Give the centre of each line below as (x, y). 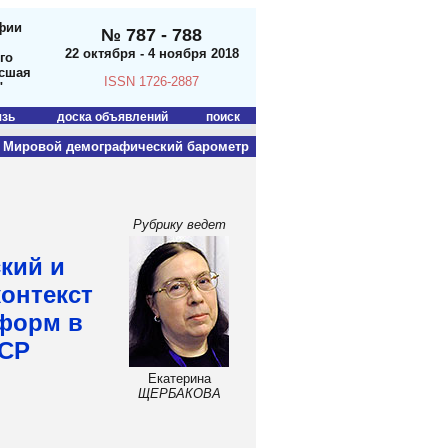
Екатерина (179, 378)
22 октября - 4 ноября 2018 (151, 53)
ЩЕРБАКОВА (179, 393)
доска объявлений (112, 117)
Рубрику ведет (179, 224)
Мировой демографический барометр (128, 146)
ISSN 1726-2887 (151, 82)
